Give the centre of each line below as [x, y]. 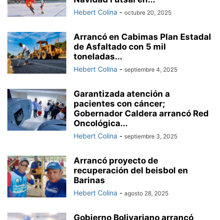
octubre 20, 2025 [148, 13]
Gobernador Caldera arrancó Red [141, 114]
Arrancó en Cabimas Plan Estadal [142, 37]
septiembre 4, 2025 [151, 70]
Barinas [89, 180]
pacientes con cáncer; [119, 104]
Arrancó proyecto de [116, 161]
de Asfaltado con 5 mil [120, 47]
